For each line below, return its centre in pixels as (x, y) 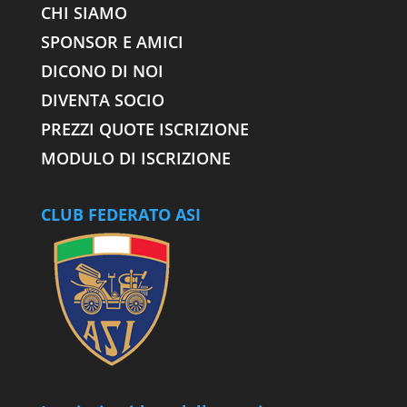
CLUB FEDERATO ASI (120, 214)
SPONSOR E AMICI (112, 41)
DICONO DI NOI (102, 70)
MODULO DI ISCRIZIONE (135, 158)
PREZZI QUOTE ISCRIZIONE (144, 129)
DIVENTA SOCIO (104, 99)
